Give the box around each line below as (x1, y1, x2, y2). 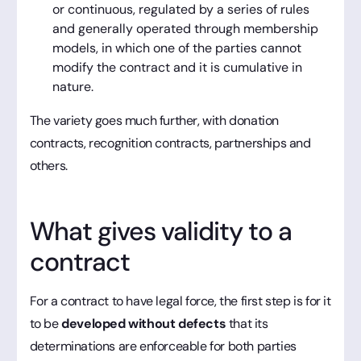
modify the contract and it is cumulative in (52, 58, 302, 76)
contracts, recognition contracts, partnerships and (29, 134, 311, 151)
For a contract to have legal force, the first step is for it (29, 292, 331, 309)
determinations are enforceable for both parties (29, 337, 297, 355)
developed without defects (61, 314, 226, 332)
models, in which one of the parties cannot (52, 39, 301, 56)
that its (226, 314, 268, 332)
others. (29, 156, 68, 174)
